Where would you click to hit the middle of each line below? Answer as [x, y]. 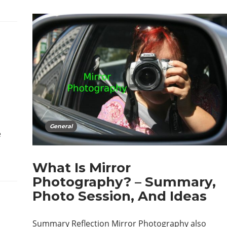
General [61, 126]
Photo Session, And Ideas [120, 196]
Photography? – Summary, [124, 182]
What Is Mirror [82, 168]
